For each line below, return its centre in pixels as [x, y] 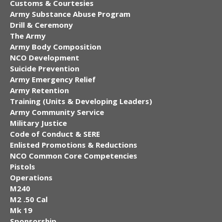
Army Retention [39, 90]
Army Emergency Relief [53, 79]
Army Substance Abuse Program [70, 14]
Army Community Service [57, 112]
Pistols [23, 166]
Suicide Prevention [45, 68]
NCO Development [45, 57]
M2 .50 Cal [29, 199]
